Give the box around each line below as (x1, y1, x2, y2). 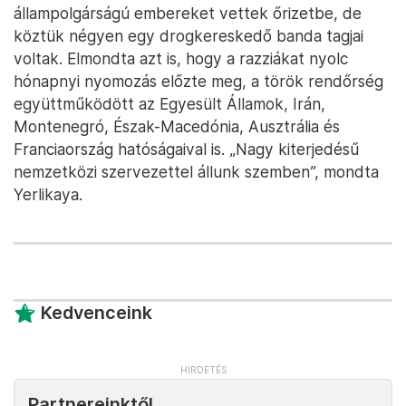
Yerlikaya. (14, 185, 82, 204)
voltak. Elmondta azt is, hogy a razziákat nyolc (14, 49, 348, 68)
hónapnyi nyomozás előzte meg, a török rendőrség (14, 72, 383, 91)
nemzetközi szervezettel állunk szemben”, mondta (14, 162, 379, 181)
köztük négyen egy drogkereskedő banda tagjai (14, 26, 363, 45)
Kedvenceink (41, 302, 152, 324)
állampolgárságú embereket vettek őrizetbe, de (14, 4, 362, 23)
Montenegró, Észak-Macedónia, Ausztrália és (14, 117, 340, 136)
